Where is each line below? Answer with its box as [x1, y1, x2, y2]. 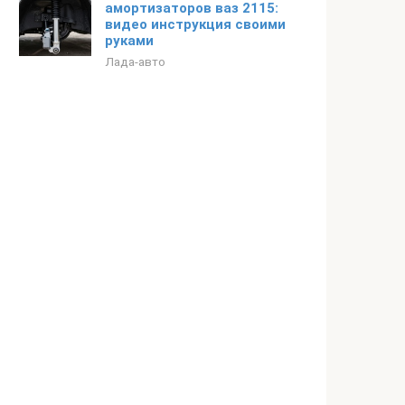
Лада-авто [105, 54, 165, 69]
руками [105, 33, 154, 49]
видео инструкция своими [105, 16, 286, 33]
